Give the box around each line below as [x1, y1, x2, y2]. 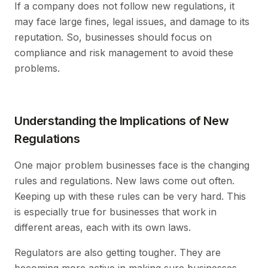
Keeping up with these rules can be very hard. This [14, 190, 246, 202]
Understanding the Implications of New [14, 113, 229, 128]
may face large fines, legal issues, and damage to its [14, 15, 249, 28]
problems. [14, 62, 60, 74]
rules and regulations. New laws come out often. [14, 174, 234, 187]
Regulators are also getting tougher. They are [14, 246, 221, 258]
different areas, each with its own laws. [14, 221, 191, 233]
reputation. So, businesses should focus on [14, 31, 212, 43]
